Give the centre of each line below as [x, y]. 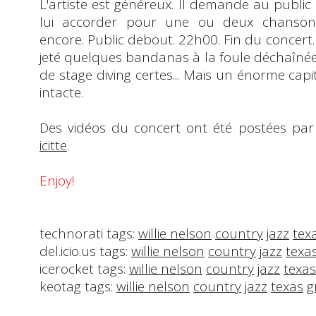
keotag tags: [78, 286]
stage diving [95, 74]
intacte [60, 92]
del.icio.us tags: [85, 251]
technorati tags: [89, 233]
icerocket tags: [84, 268]
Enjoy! [57, 180]
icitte [53, 145]
